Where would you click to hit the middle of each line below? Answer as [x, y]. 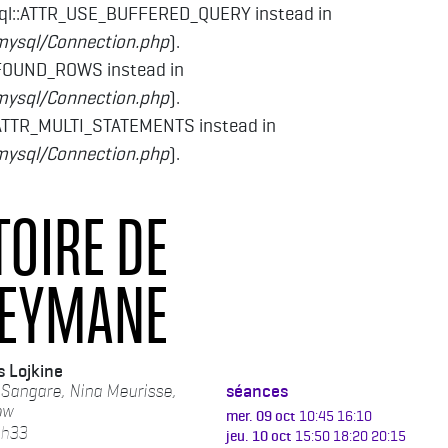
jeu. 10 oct [258, 436]
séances [257, 391]
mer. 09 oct [260, 416]
